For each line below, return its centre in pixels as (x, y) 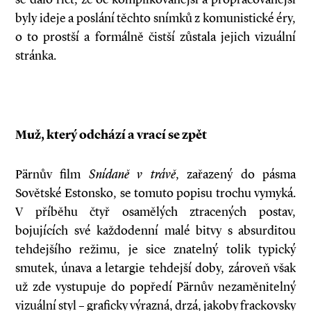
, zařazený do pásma (236, 174)
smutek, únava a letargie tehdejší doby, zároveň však (155, 268)
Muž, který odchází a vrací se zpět (111, 135)
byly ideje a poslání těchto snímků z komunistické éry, (155, 18)
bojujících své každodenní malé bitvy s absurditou (155, 230)
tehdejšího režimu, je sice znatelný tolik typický (155, 249)
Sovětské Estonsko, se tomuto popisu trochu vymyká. (155, 193)
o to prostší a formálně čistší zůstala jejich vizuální (155, 37)
